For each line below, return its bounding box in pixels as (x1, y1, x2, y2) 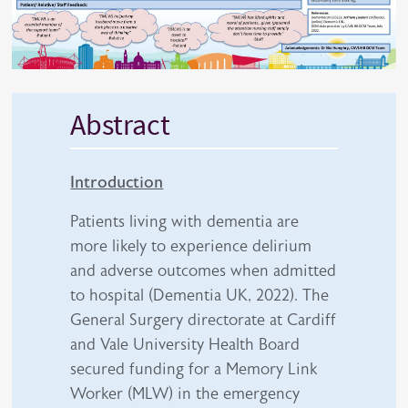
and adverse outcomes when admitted (70, 260, 337, 280)
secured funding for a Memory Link (70, 358, 318, 379)
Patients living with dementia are (70, 210, 300, 231)
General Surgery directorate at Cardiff (70, 309, 337, 330)
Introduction (70, 171, 164, 192)
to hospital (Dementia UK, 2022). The (70, 284, 330, 305)
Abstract (70, 104, 171, 144)
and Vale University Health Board (70, 333, 301, 354)
